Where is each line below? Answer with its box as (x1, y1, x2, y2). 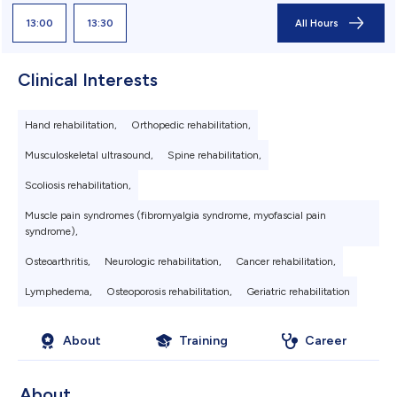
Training (178, 333, 228, 349)
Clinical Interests (18, 69, 158, 91)
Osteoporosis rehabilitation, (106, 285, 232, 299)
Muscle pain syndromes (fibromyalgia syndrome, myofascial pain (25, 209, 326, 222)
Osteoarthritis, (25, 255, 90, 269)
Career (305, 333, 347, 349)
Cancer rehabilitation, (236, 255, 336, 269)
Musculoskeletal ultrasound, (25, 149, 153, 162)
